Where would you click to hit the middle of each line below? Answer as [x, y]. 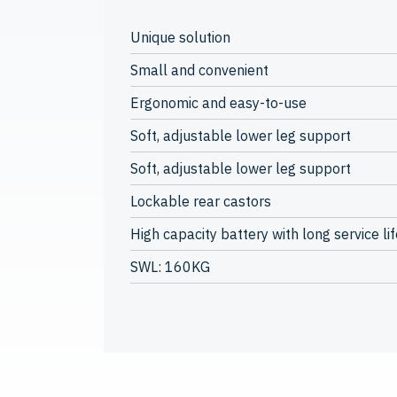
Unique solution [180, 37]
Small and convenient [199, 70]
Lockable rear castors [201, 201]
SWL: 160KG [170, 267]
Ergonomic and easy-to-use [218, 103]
